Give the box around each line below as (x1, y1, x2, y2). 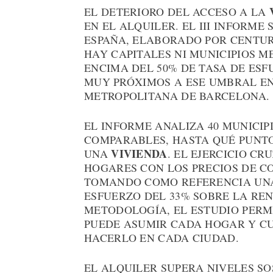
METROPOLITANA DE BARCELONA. (84, 88, 270, 104)
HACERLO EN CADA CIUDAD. (84, 230, 239, 246)
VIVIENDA (111, 146, 168, 162)
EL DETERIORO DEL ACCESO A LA (84, 4, 269, 19)
